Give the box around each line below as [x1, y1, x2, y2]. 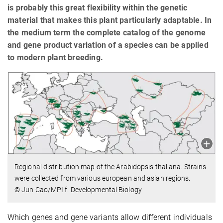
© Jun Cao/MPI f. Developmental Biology [14, 185, 142, 194]
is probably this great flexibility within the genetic [7, 3, 188, 13]
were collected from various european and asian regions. [14, 174, 191, 182]
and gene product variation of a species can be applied [7, 40, 209, 50]
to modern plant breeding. [7, 53, 103, 63]
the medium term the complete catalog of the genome [7, 28, 206, 38]
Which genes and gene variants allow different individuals [7, 212, 212, 222]
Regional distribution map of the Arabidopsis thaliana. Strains [14, 162, 207, 171]
